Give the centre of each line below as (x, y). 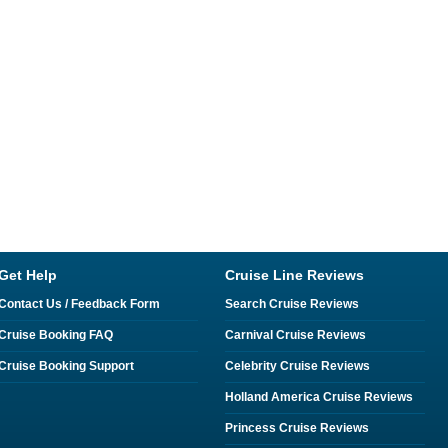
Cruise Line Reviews (294, 275)
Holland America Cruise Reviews (319, 397)
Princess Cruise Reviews (297, 428)
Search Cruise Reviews (292, 304)
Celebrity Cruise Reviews (297, 366)
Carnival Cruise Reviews (295, 335)
